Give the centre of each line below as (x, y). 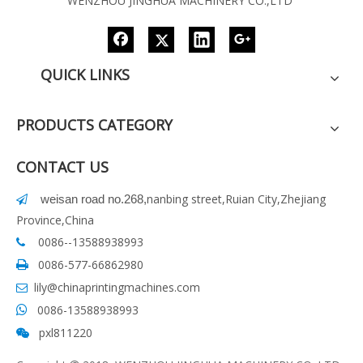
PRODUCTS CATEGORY (94, 124)
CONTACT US (62, 167)
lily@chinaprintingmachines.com (117, 287)
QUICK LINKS (85, 74)
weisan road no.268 (90, 199)
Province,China (55, 220)
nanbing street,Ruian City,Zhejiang (236, 199)
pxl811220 (62, 332)
